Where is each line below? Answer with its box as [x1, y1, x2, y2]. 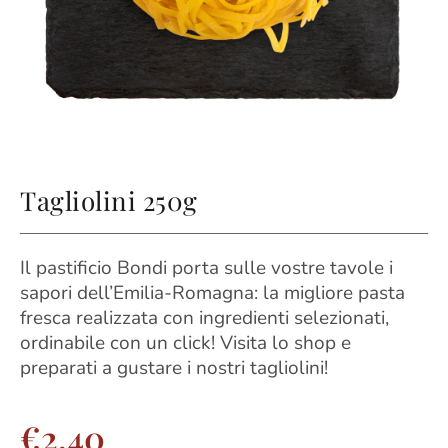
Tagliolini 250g [20, 183, 198, 219]
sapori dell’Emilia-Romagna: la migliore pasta [20, 280, 405, 307]
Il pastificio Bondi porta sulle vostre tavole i [20, 255, 393, 282]
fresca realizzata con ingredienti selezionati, [20, 305, 389, 332]
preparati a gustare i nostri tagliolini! [20, 355, 328, 382]
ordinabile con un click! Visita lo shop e [20, 330, 351, 357]
